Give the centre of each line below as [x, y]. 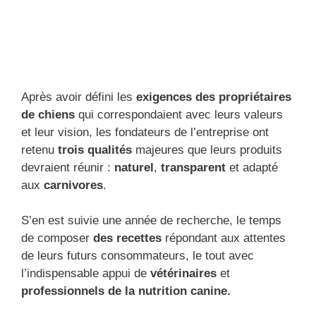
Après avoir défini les [79, 97]
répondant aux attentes [224, 238]
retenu [39, 150]
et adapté [252, 167]
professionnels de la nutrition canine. [126, 291]
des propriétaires [243, 97]
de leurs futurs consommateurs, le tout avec [138, 256]
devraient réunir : [68, 167]
